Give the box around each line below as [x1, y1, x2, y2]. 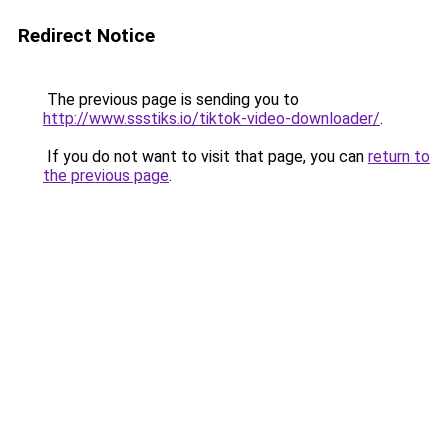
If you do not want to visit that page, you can [43, 147, 368, 166]
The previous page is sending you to [43, 90, 299, 109]
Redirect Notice [18, 24, 155, 47]
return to [368, 147, 430, 166]
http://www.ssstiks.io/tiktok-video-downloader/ [43, 109, 380, 128]
